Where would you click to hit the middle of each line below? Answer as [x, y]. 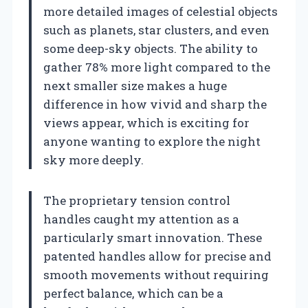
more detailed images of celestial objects [161, 11]
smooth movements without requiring [156, 274]
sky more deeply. [93, 159]
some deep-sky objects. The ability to [151, 48]
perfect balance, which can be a [133, 293]
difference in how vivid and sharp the [155, 104]
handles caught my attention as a [141, 219]
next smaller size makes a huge [135, 85]
